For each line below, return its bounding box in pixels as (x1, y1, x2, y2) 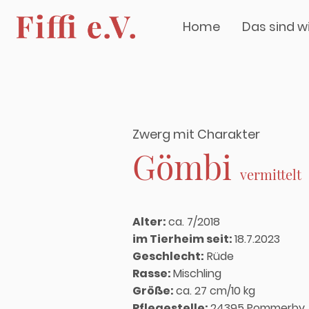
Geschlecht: (132, 248, 204, 264)
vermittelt (240, 165, 301, 183)
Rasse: (132, 266, 173, 281)
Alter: (132, 214, 168, 230)
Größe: (132, 283, 176, 299)
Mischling (173, 266, 221, 281)
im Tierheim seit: (132, 231, 235, 247)
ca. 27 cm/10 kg (176, 283, 255, 299)
